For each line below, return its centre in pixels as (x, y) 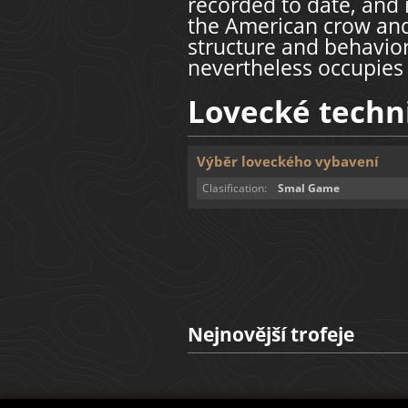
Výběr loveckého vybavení (288, 162)
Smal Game (309, 189)
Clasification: (235, 189)
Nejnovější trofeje (271, 334)
